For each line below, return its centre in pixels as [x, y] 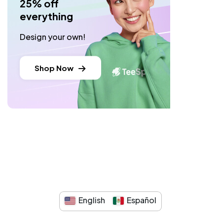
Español [142, 200]
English [92, 200]
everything [46, 16]
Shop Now [54, 67]
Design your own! [53, 36]
